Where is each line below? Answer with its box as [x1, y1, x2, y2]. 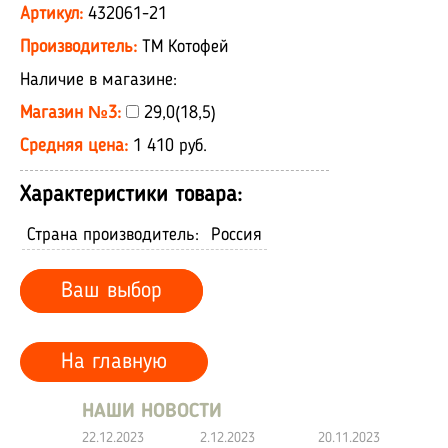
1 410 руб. [133, 136, 207, 155]
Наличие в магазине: [20, 70, 177, 89]
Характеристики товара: [20, 183, 242, 206]
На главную [61, 350, 167, 373]
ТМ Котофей [142, 37, 229, 56]
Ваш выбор [61, 279, 162, 302]
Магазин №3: [20, 103, 126, 122]
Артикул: [20, 4, 88, 23]
